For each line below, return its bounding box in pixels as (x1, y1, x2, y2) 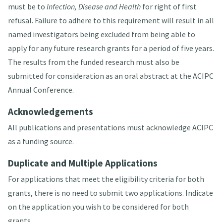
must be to (7, 1, 47, 12)
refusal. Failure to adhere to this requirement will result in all (7, 15, 214, 26)
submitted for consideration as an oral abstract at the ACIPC (7, 71, 214, 81)
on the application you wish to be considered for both (7, 202, 189, 212)
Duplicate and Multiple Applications (7, 157, 158, 169)
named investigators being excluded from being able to (7, 29, 195, 40)
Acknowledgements (7, 106, 93, 118)
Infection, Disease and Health (46, 1, 141, 12)
